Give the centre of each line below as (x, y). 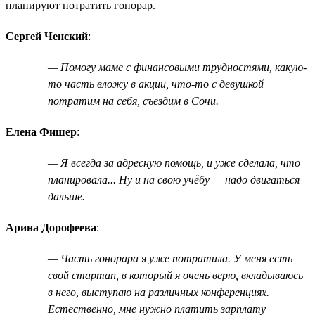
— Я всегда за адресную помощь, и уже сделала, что (174, 162)
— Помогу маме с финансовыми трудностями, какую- (177, 67)
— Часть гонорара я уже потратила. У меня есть (170, 258)
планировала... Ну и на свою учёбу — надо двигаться (174, 179)
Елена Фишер (41, 131)
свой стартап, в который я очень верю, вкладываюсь (175, 275)
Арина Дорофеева (51, 227)
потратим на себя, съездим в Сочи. (133, 101)
